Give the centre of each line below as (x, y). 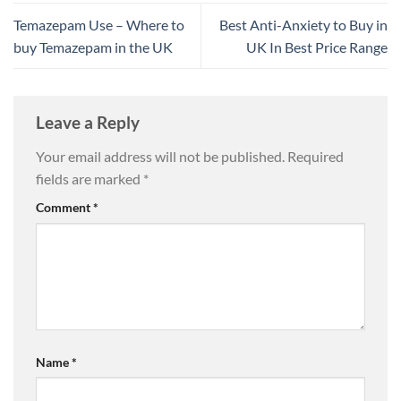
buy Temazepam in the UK (93, 47)
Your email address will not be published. (160, 156)
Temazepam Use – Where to (99, 25)
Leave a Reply (90, 123)
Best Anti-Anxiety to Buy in (303, 25)
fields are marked (90, 178)
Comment (64, 207)
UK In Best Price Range (317, 47)
